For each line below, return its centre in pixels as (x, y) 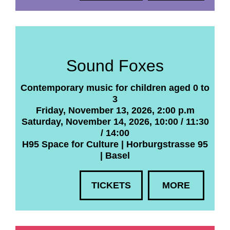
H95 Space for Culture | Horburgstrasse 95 (115, 144)
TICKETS (111, 185)
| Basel (115, 156)
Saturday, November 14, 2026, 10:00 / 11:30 (115, 122)
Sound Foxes (115, 66)
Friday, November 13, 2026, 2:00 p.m (115, 110)
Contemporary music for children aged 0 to (115, 88)
